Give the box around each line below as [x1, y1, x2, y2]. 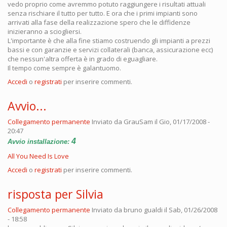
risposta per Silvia [8, 185, 103, 202]
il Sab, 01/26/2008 [163, 205, 217, 214]
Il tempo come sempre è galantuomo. [8, 63, 121, 72]
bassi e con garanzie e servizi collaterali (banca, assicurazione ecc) [8, 45, 213, 54]
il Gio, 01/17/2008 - [153, 117, 210, 126]
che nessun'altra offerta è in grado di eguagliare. [8, 54, 158, 63]
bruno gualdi [124, 205, 163, 214]
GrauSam [124, 117, 153, 126]
